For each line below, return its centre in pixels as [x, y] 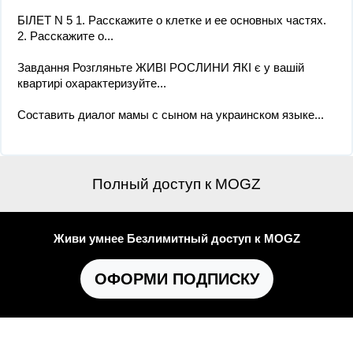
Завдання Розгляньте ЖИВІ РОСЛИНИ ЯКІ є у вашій [161, 67]
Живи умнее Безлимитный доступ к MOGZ [176, 238]
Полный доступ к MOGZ [176, 184]
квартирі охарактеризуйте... [92, 83]
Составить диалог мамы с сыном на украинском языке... [171, 115]
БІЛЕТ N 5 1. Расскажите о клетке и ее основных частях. [172, 20]
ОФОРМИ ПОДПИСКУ [176, 279]
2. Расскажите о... [65, 36]
